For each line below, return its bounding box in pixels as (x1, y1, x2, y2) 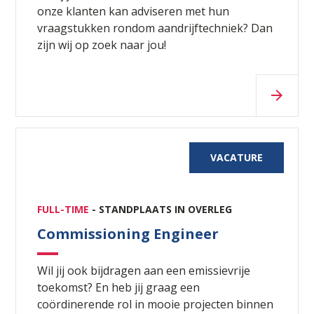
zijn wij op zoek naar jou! (37, 36, 167, 53)
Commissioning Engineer (37, 224, 219, 243)
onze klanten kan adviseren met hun (37, 3, 230, 19)
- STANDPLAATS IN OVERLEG (92, 202, 233, 216)
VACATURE (210, 150, 263, 164)
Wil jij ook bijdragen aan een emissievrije (37, 262, 251, 278)
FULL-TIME (37, 202, 93, 216)
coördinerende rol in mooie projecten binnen (37, 296, 274, 312)
